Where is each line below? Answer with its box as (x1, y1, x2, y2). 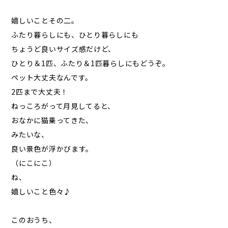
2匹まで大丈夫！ (11, 86, 68, 97)
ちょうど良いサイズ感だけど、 (11, 43, 116, 54)
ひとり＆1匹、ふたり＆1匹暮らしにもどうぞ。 (11, 58, 170, 68)
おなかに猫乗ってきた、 (11, 115, 94, 125)
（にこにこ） (11, 157, 56, 168)
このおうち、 (11, 214, 56, 225)
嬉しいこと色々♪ (11, 186, 71, 196)
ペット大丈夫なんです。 (11, 72, 93, 82)
